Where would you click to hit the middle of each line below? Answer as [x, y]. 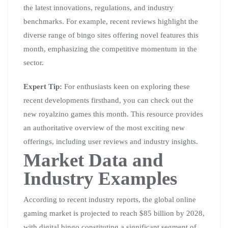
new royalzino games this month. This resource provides [113, 114]
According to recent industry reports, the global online [110, 199]
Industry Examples [100, 178]
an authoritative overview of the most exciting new [104, 128]
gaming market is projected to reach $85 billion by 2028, [114, 213]
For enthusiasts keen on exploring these [126, 87]
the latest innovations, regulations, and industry [98, 8]
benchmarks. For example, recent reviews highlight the [111, 21]
